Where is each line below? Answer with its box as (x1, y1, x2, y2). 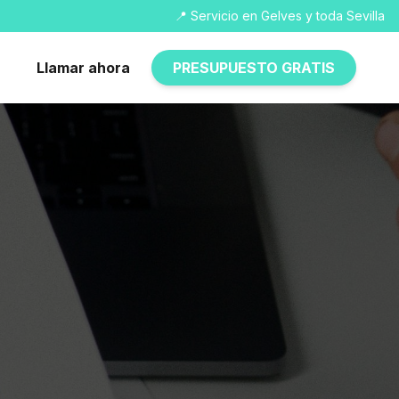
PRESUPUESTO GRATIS (173, 59, 335, 77)
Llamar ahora (37, 59, 130, 77)
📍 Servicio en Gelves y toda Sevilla (175, 8, 385, 23)
